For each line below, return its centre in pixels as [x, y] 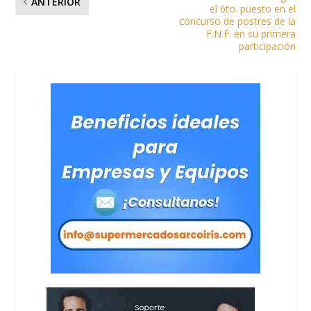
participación [267, 47]
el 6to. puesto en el [252, 9]
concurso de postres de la [237, 22]
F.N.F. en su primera [251, 34]
